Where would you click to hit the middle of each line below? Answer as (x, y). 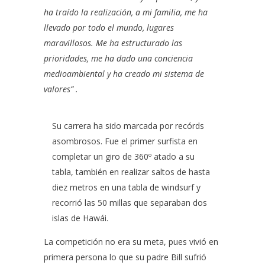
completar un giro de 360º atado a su (123, 156)
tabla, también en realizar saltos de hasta (131, 172)
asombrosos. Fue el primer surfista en (125, 141)
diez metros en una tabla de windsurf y (126, 187)
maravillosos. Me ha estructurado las (113, 43)
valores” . (61, 89)
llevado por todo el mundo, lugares (109, 28)
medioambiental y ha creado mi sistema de (124, 74)
